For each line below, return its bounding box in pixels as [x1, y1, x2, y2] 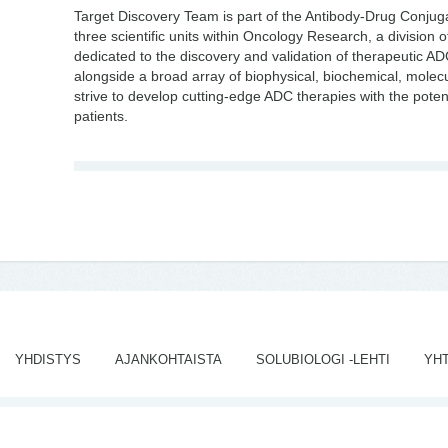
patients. [74, 108, 132, 124]
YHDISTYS [14, 352, 81, 367]
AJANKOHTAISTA [114, 352, 222, 367]
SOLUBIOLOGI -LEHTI [255, 352, 390, 367]
